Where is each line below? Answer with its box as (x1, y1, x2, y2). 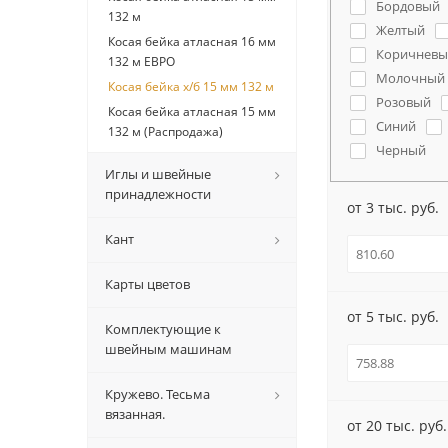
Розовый (375, 92, 431, 111)
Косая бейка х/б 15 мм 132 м (108, 78, 274, 95)
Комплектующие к (105, 320, 221, 338)
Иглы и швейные (105, 165, 211, 183)
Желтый (375, 20, 425, 39)
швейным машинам (105, 340, 232, 358)
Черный (375, 140, 426, 159)
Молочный (375, 68, 445, 87)
